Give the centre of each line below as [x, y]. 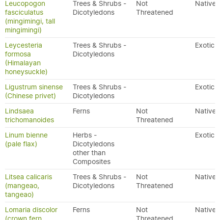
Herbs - [85, 135]
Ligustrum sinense [34, 87]
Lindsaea [19, 111]
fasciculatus [24, 12]
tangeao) [19, 194]
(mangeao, [22, 186]
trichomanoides [29, 120]
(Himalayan [23, 63]
